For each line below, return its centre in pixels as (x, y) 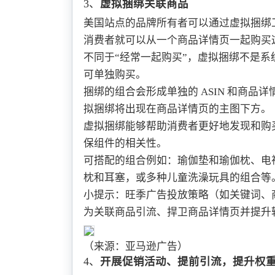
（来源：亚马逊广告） (135, 247)
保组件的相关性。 (125, 144)
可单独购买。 (114, 75)
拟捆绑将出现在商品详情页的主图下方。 (177, 109)
